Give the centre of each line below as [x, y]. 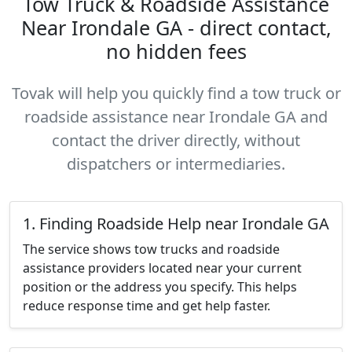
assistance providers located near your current [162, 268]
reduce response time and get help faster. [147, 306]
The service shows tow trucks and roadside [151, 249]
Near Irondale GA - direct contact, [176, 27]
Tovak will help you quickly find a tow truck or [176, 93]
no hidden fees [176, 51]
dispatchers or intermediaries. [176, 164]
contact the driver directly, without [176, 140]
